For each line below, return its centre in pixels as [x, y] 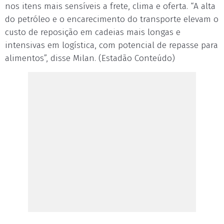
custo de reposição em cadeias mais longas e [93, 32]
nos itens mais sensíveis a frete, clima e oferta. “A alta [110, 6]
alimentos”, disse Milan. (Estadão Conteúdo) [90, 58]
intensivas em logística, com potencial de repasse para [111, 45]
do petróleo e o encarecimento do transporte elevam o [112, 19]
